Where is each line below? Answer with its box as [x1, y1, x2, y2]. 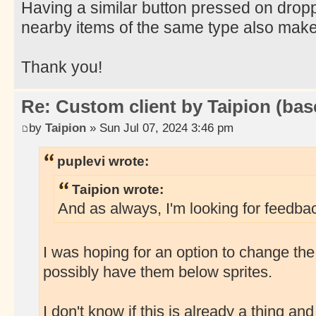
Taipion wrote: [72, 181, 164, 197]
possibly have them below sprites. [43, 264, 272, 281]
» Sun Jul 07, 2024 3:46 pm [86, 120, 233, 135]
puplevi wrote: [57, 152, 149, 169]
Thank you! [21, 58, 102, 77]
